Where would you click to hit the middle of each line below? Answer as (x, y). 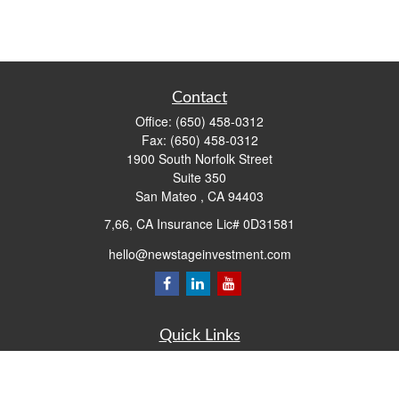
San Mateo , (170, 196)
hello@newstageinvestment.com (199, 253)
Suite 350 (199, 177)
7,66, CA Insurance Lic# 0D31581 (199, 224)
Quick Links (199, 335)
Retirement (199, 358)
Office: (155, 121)
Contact (199, 98)
